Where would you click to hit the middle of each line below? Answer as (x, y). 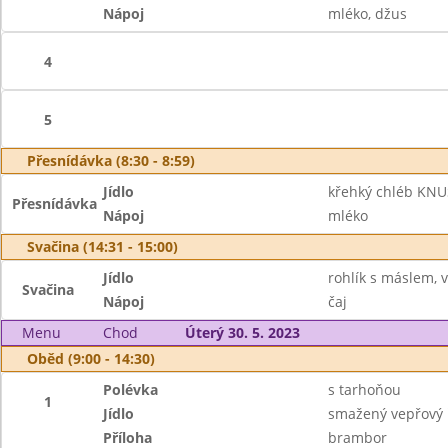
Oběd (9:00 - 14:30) (91, 358)
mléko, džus (367, 13)
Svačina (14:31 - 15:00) (102, 246)
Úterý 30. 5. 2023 (242, 332)
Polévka (131, 389)
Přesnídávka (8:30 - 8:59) (111, 160)
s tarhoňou (364, 389)
